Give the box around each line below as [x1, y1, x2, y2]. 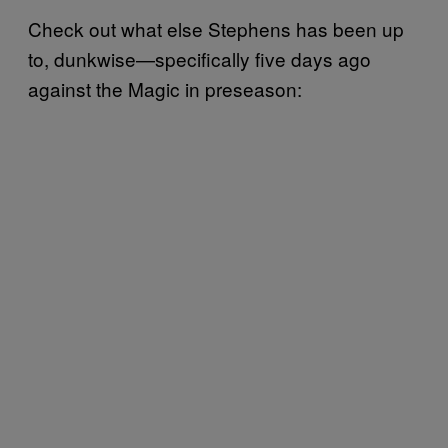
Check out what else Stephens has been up [28, 14, 404, 42]
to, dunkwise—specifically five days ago [28, 44, 371, 72]
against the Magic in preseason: [28, 74, 302, 102]
